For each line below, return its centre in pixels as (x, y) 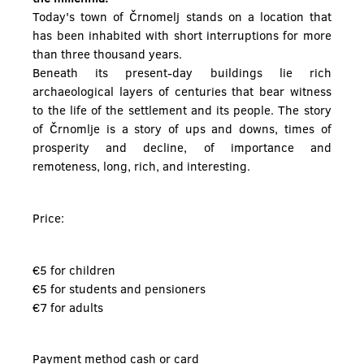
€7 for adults (68, 307)
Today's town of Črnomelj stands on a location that (182, 17)
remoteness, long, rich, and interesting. (142, 166)
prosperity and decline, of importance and (182, 147)
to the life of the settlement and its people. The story (182, 110)
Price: (49, 217)
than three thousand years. (108, 54)
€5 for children (74, 269)
